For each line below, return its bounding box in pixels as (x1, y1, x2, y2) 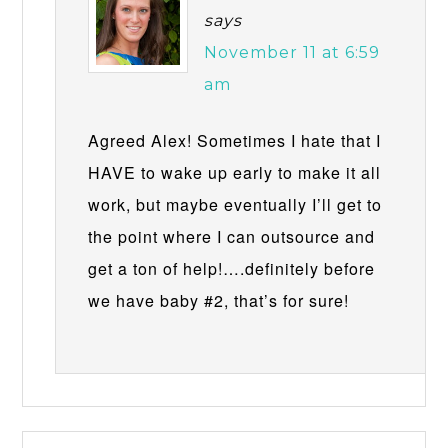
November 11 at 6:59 (204, 42, 381, 62)
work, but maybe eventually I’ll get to (88, 192, 383, 216)
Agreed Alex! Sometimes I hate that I (88, 128, 382, 152)
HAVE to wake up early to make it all (88, 160, 382, 184)
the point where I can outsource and (88, 224, 376, 248)
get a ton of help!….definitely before (88, 256, 376, 280)
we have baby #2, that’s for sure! (88, 288, 350, 312)
